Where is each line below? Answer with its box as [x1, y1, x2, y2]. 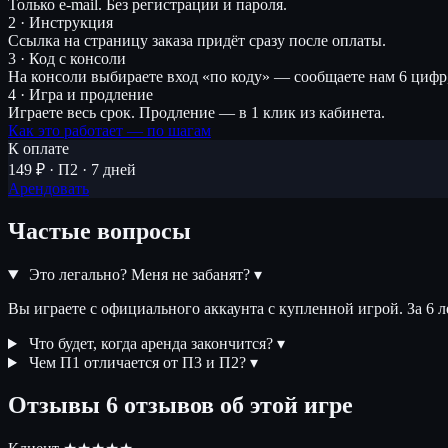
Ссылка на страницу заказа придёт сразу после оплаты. [8, 32, 386, 50]
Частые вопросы [8, 218, 191, 245]
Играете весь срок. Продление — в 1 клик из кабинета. [8, 104, 385, 122]
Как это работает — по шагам [8, 122, 211, 140]
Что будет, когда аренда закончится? [24, 335, 277, 353]
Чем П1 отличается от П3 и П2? [24, 354, 250, 372]
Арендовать [8, 180, 89, 198]
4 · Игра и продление [8, 86, 153, 104]
